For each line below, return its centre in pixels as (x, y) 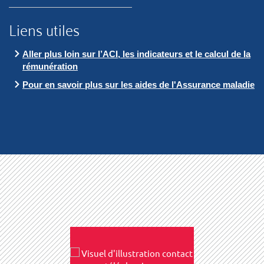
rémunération (50, 66)
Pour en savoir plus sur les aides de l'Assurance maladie (138, 84)
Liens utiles (44, 29)
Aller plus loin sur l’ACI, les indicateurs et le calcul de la (136, 54)
